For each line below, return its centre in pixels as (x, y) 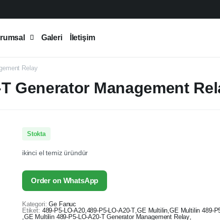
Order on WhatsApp (65, 180)
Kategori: (34, 204)
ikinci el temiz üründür (55, 153)
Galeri (52, 38)
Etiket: (31, 210)
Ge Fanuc (63, 204)
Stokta (36, 134)
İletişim (82, 38)
